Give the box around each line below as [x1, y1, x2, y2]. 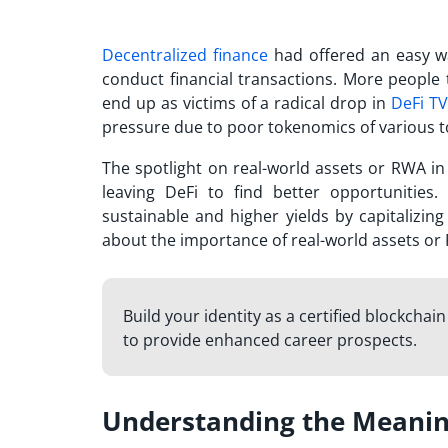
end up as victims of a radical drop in [102, 91, 391, 114]
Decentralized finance [102, 43, 268, 66]
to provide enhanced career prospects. [122, 328, 417, 351]
